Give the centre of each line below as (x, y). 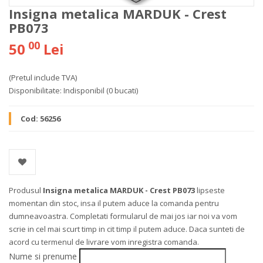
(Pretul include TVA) (43, 77)
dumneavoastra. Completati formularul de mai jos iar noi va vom (123, 216)
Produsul (26, 190)
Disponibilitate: (35, 90)
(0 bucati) (122, 90)
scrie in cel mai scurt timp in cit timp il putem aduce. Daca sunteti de (127, 229)
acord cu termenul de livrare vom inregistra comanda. (104, 242)
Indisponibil (84, 90)
